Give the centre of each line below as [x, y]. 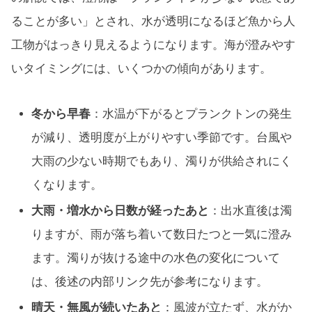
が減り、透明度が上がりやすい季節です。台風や [162, 137]
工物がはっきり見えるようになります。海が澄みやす [153, 45]
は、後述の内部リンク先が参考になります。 [150, 281]
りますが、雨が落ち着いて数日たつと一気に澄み [162, 234]
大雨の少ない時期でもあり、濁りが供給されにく [162, 161]
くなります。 [67, 185]
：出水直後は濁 [251, 210]
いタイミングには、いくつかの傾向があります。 [141, 68]
